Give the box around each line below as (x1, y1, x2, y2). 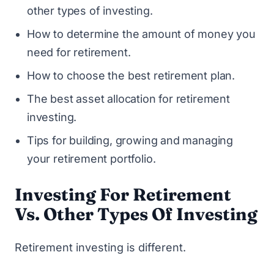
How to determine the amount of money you (27, 27, 256, 40)
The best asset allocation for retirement (27, 92, 230, 105)
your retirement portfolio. (27, 152, 156, 165)
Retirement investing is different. (15, 240, 186, 254)
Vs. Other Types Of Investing (15, 203, 257, 224)
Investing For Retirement (15, 183, 231, 205)
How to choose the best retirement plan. (27, 68, 235, 82)
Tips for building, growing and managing (27, 133, 233, 147)
